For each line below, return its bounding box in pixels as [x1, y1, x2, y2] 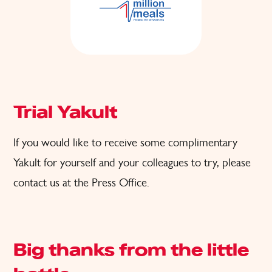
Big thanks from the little [13, 243, 249, 259]
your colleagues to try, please [118, 155, 251, 169]
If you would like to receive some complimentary [13, 135, 237, 149]
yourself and [60, 155, 118, 169]
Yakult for [13, 155, 60, 169]
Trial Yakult [13, 105, 117, 121]
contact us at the [13, 175, 92, 189]
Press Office [92, 175, 147, 189]
